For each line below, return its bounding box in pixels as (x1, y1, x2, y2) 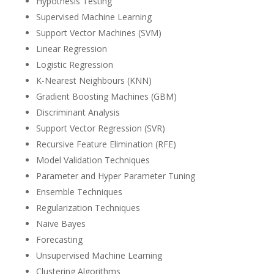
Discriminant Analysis (35, 106, 120, 119)
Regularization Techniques (35, 202, 140, 214)
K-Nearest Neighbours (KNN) (35, 75, 152, 87)
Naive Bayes (35, 218, 86, 230)
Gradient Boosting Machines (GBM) (35, 91, 177, 103)
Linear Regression (35, 43, 107, 55)
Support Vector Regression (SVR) (35, 122, 165, 135)
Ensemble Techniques (35, 186, 122, 198)
